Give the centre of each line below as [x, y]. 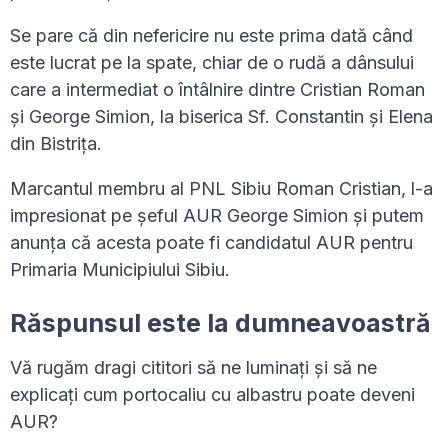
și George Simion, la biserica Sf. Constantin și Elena [221, 117]
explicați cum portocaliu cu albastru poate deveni [212, 395]
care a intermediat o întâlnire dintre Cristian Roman [217, 90]
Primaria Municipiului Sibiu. [120, 270]
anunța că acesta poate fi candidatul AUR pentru [211, 243]
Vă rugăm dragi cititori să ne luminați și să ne [193, 368]
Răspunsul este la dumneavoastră [220, 323]
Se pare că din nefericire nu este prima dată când [211, 36]
